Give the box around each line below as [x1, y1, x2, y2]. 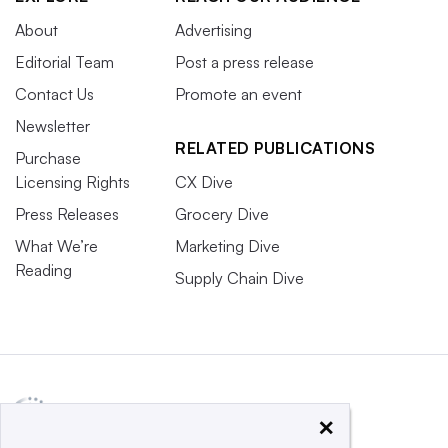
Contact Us [15, 84, 94, 105]
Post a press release [175, 52, 314, 73]
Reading [15, 260, 72, 281]
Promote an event [175, 84, 302, 105]
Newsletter [15, 116, 90, 137]
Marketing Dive [175, 236, 280, 257]
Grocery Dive [175, 204, 269, 225]
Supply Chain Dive [175, 268, 304, 289]
